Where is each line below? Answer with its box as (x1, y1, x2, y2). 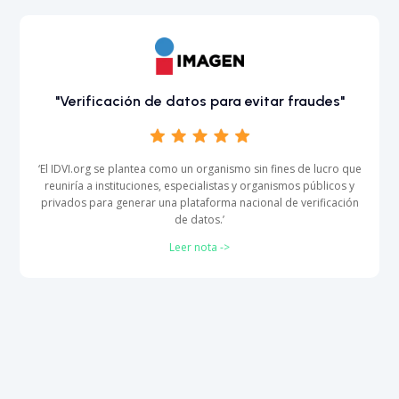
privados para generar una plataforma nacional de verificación (40, 195, 359, 211)
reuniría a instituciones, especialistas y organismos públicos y (45, 178, 354, 194)
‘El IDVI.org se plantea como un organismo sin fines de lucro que (37, 161, 362, 177)
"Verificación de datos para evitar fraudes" (54, 93, 345, 110)
